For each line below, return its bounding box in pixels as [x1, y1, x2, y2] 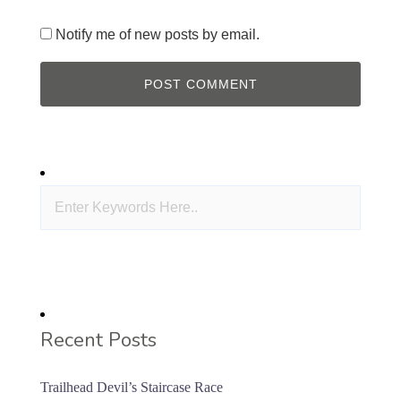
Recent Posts [40, 327, 157, 354]
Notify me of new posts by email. [55, 27, 260, 43]
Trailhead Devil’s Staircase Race [40, 380, 223, 396]
